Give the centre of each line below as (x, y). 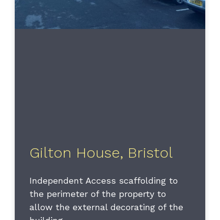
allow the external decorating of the (106, 207)
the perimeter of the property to (98, 194)
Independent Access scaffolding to (104, 181)
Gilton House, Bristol (101, 153)
